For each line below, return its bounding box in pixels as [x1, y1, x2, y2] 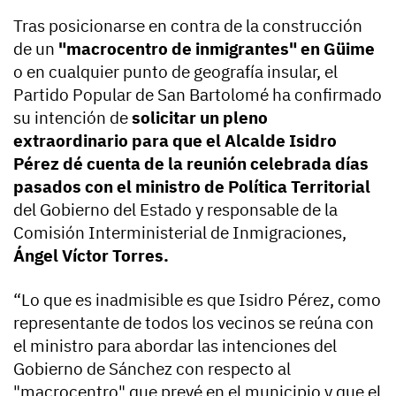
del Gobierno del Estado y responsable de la [13, 198, 338, 220]
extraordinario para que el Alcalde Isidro [13, 129, 337, 151]
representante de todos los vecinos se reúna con [13, 311, 374, 333]
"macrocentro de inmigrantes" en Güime [55, 37, 375, 59]
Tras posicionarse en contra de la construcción [13, 14, 362, 36]
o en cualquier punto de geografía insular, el [13, 60, 338, 82]
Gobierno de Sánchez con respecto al [13, 357, 291, 379]
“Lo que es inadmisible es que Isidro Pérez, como [13, 288, 381, 310]
